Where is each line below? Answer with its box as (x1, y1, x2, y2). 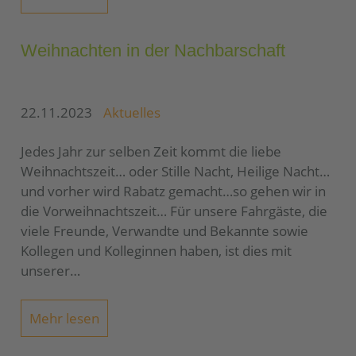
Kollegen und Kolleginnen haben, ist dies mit (21, 242, 292, 260)
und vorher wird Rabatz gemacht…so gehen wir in (21, 182, 326, 200)
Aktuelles (103, 103, 161, 122)
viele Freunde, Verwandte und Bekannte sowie (21, 222, 308, 240)
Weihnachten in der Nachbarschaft (21, 40, 285, 60)
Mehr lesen (29, 309, 100, 328)
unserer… (21, 261, 80, 280)
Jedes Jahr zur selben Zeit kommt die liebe (21, 142, 281, 161)
